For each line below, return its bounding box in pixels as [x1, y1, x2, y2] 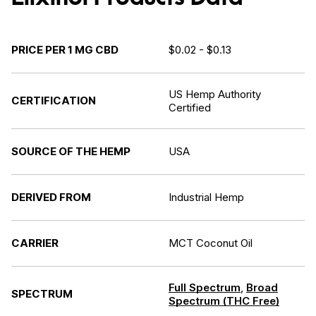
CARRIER [11, 236, 59, 250]
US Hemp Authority [169, 87, 261, 101]
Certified [169, 101, 211, 114]
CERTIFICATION [11, 94, 96, 107]
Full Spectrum [169, 281, 241, 294]
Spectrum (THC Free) [169, 294, 279, 308]
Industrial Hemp [169, 190, 244, 204]
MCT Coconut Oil [169, 236, 253, 250]
